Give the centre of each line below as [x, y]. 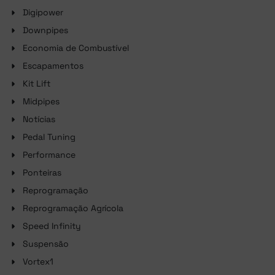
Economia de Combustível [76, 48]
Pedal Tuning [49, 137]
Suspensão [46, 244]
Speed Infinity [52, 226]
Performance [49, 155]
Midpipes [41, 102]
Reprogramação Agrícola [73, 208]
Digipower [43, 13]
